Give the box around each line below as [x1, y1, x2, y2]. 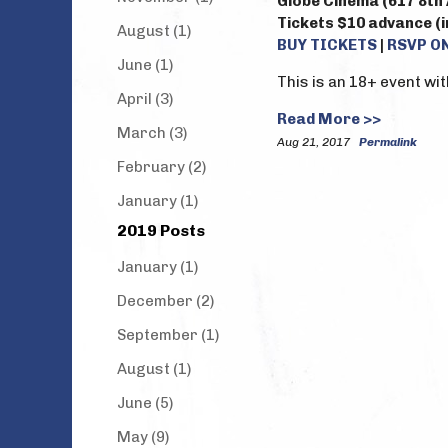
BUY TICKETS [277, 36, 377, 54]
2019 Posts [117, 221, 205, 240]
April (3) [117, 90, 173, 108]
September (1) [117, 326, 219, 344]
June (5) [117, 394, 173, 412]
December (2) [117, 292, 214, 310]
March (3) [117, 124, 187, 142]
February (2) [117, 158, 206, 176]
